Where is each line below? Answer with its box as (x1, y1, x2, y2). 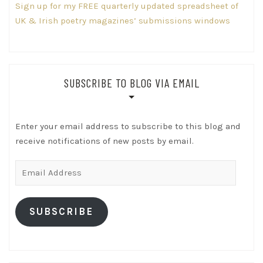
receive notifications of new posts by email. (15, 135, 194, 146)
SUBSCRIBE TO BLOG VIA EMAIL (63, 75, 200, 90)
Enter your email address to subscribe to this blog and (15, 120, 241, 131)
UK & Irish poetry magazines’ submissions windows (15, 15, 230, 26)
